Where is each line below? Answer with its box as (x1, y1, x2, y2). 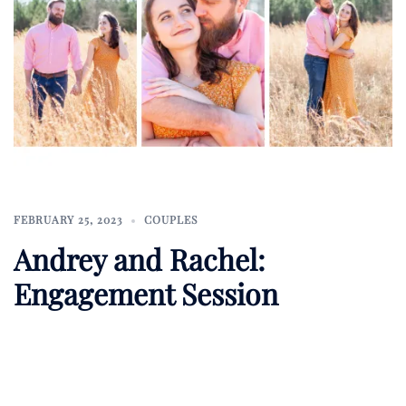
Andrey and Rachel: (14, 239, 266, 279)
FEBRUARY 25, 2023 (14, 212, 122, 227)
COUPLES (144, 212, 198, 227)
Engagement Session (14, 274, 278, 314)
